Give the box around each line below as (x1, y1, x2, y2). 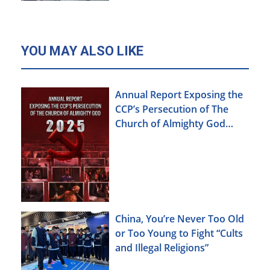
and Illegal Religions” (115, 240, 209, 254)
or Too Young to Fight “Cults (115, 226, 243, 240)
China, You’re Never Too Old (115, 212, 244, 225)
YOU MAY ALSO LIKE (21, 43, 143, 59)
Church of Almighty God (115, 117, 225, 131)
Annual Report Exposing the (115, 88, 243, 102)
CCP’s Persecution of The (115, 102, 228, 116)
